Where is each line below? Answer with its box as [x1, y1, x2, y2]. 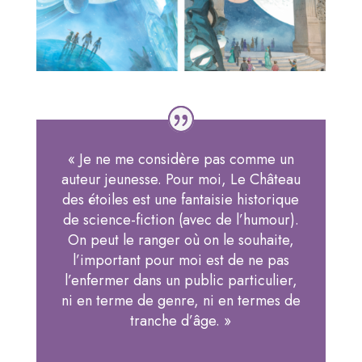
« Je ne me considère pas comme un [67, 149, 294, 170]
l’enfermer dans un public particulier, [64, 270, 297, 292]
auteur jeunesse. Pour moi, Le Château [61, 169, 301, 191]
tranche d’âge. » [130, 310, 232, 332]
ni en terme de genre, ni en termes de [61, 290, 301, 312]
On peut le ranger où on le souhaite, [67, 229, 294, 251]
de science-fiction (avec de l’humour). [62, 209, 299, 231]
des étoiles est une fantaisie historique [62, 189, 300, 211]
